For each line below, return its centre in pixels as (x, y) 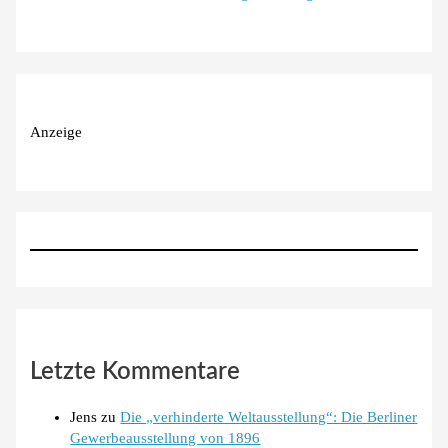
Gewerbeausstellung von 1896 (165, 437)
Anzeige (56, 131)
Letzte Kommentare (135, 372)
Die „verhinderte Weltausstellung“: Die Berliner (269, 416)
